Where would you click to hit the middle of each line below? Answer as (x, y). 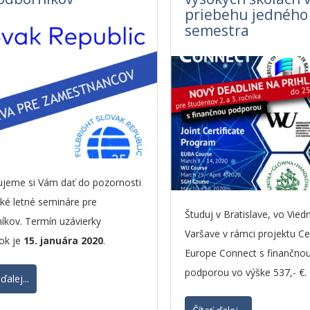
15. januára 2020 (64, 240)
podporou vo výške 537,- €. (246, 272)
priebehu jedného (247, 15)
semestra (217, 30)
